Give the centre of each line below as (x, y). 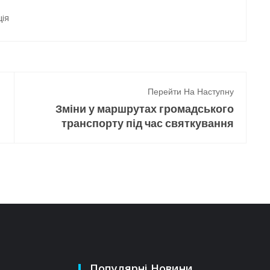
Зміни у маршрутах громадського (145, 109)
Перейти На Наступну (191, 92)
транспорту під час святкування (148, 123)
